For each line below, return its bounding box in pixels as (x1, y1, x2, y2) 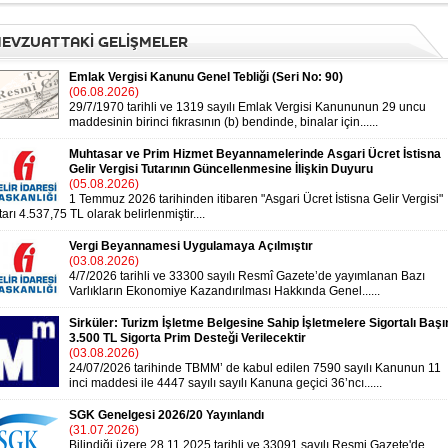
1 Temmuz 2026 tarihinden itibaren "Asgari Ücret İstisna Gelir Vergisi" (69, 192, 443, 206)
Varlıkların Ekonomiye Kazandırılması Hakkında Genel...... (69, 284, 380, 298)
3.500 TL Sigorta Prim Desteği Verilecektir (69, 331, 306, 345)
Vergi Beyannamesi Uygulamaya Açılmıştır (69, 239, 313, 253)
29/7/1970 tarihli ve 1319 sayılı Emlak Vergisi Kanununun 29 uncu (69, 100, 426, 114)
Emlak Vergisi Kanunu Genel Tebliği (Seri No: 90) (69, 70, 343, 84)
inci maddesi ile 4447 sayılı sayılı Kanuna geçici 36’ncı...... (69, 376, 382, 390)
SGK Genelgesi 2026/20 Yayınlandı (69, 408, 264, 422)
